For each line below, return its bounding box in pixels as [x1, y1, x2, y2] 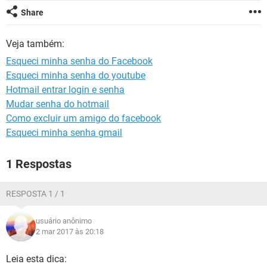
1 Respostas [6, 157, 72, 171]
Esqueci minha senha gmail [6, 127, 122, 138]
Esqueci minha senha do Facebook [6, 55, 153, 67]
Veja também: [6, 38, 64, 49]
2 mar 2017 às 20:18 [36, 227, 104, 236]
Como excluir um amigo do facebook [6, 113, 161, 124]
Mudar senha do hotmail [6, 98, 109, 110]
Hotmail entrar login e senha [6, 84, 125, 95]
